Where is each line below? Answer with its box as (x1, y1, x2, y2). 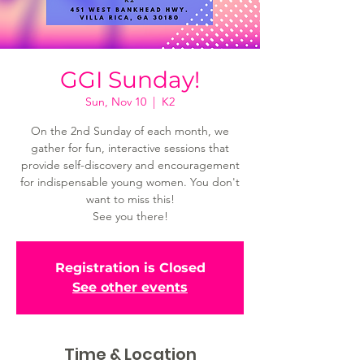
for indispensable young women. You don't (20, 175, 240, 189)
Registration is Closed (54, 260, 206, 275)
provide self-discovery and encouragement (20, 158, 240, 172)
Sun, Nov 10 (85, 94, 146, 109)
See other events (72, 279, 188, 295)
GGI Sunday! (60, 66, 200, 93)
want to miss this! (85, 192, 175, 206)
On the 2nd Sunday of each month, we (31, 123, 229, 138)
